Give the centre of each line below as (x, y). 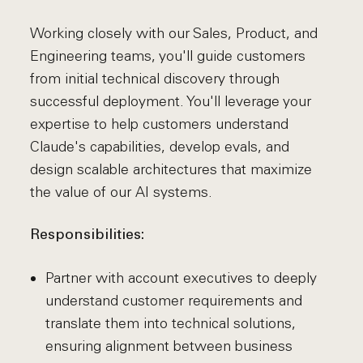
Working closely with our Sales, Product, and (174, 33)
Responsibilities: (88, 235)
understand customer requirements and (173, 301)
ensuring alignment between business (169, 346)
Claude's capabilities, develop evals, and (160, 147)
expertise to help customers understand (160, 124)
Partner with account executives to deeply (181, 278)
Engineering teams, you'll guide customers (168, 56)
